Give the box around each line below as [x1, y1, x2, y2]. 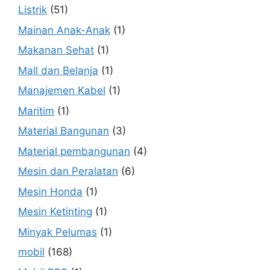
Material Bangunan [18, 125, 109, 137]
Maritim [18, 104, 54, 117]
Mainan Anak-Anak [18, 24, 110, 36]
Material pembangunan [18, 145, 130, 157]
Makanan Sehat [18, 44, 94, 57]
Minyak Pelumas [18, 225, 97, 238]
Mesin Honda [18, 185, 83, 198]
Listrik [18, 4, 47, 16]
